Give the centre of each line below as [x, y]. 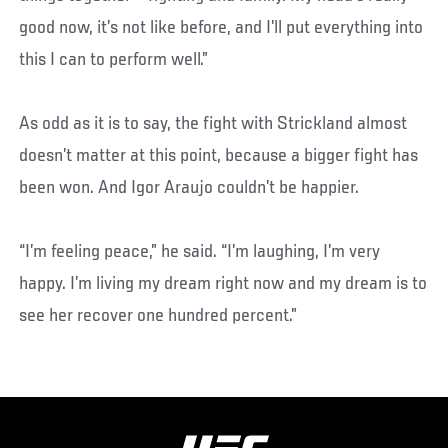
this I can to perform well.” [114, 60]
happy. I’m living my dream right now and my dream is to [223, 284]
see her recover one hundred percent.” [158, 316]
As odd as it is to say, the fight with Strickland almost [213, 124]
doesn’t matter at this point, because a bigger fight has [219, 156]
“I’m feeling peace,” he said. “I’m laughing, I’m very [200, 252]
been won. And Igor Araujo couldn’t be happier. [189, 188]
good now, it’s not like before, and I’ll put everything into [221, 28]
